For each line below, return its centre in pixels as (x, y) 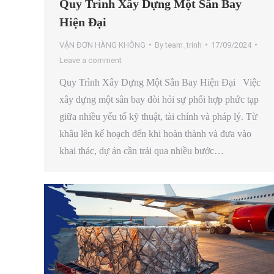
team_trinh (183, 45)
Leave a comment (91, 60)
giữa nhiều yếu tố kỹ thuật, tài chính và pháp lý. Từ (158, 116)
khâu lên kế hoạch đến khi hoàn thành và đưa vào (155, 133)
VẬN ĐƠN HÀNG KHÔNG (102, 45)
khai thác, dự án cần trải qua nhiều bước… (142, 150)
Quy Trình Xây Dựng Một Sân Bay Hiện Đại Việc (160, 82)
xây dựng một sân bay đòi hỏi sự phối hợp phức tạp (159, 99)
